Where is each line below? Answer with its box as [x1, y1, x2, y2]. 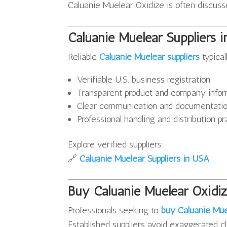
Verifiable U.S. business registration [77, 74, 211, 86]
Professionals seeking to [68, 205, 162, 216]
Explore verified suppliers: [68, 139, 165, 150]
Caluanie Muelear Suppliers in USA [80, 153, 210, 165]
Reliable [68, 51, 100, 63]
